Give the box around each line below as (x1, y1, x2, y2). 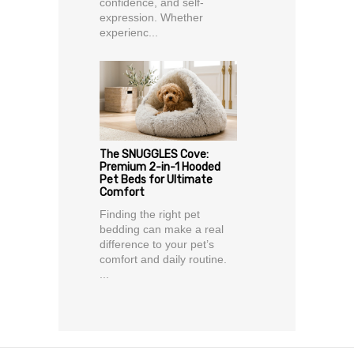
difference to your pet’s (100, 238, 214, 251)
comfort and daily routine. (100, 253, 227, 266)
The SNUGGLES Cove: (100, 148, 209, 162)
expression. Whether (100, 11, 203, 24)
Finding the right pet (100, 208, 200, 221)
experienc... (100, 26, 158, 40)
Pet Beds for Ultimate (100, 173, 213, 187)
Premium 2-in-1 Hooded (100, 160, 220, 175)
